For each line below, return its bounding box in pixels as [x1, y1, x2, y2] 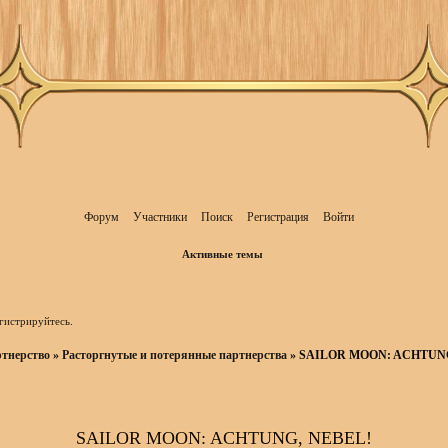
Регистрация [246, 209, 309, 224]
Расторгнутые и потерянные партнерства [62, 348, 288, 363]
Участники [132, 209, 187, 224]
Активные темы [181, 248, 263, 261]
